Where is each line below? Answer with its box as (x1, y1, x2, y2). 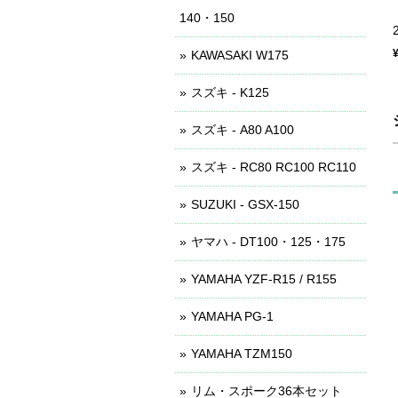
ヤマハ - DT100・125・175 (191, 235, 346, 249)
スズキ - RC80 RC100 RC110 (191, 160, 356, 174)
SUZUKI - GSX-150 (191, 197, 299, 211)
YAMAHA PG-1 (191, 309, 274, 323)
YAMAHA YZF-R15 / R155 (191, 272, 337, 286)
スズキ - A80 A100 (191, 123, 294, 137)
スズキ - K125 (191, 85, 269, 99)
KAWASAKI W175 (191, 48, 289, 62)
